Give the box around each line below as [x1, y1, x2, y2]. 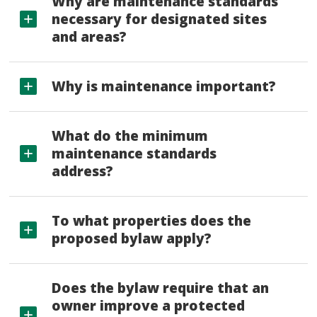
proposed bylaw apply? [52, 229, 212, 248]
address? [52, 162, 114, 181]
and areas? [52, 28, 127, 47]
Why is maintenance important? [52, 77, 277, 96]
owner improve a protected [52, 296, 246, 316]
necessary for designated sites [52, 10, 267, 29]
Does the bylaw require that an [52, 279, 270, 298]
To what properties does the [52, 212, 252, 231]
